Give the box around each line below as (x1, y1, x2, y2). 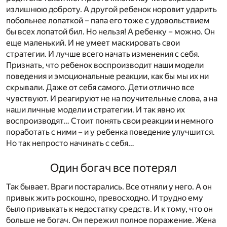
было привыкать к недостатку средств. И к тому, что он (6, 204, 213, 214)
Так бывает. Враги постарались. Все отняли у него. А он (6, 182, 212, 192)
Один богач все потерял (50, 161, 177, 175)
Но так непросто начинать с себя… (6, 138, 134, 148)
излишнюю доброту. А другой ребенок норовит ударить (6, 4, 217, 14)
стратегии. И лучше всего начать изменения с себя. (6, 49, 200, 59)
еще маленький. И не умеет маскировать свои (6, 37, 180, 48)
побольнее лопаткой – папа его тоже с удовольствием (6, 15, 210, 25)
